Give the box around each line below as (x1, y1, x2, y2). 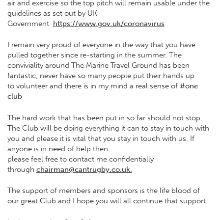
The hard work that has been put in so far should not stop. (7, 113, 202, 122)
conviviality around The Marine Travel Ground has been (7, 61, 190, 70)
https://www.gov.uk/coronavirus (53, 19, 165, 28)
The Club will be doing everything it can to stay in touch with (7, 123, 209, 133)
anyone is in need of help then (7, 144, 108, 153)
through (7, 165, 36, 174)
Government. (7, 19, 53, 28)
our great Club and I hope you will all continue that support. (7, 196, 208, 205)
